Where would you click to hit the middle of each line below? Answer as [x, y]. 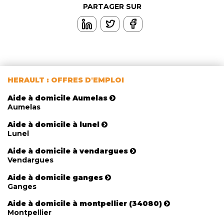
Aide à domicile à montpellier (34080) [85, 204]
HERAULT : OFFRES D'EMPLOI [66, 80]
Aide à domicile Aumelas [57, 98]
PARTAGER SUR [112, 7]
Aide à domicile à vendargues [68, 151]
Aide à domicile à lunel [53, 125]
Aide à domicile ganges [55, 177]
